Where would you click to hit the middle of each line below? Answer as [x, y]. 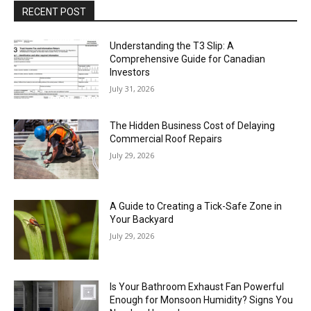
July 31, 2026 [132, 88]
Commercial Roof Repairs [166, 139]
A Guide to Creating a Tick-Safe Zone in [196, 206]
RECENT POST [54, 11]
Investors [130, 72]
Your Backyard [142, 219]
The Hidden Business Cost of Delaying [193, 126]
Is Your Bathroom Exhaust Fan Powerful [197, 286]
